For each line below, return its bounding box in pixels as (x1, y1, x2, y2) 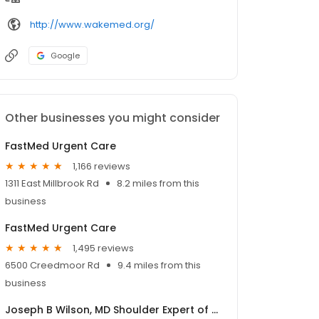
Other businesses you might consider (5, 110, 220, 127)
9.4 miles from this (117, 258, 201, 273)
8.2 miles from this (117, 177, 199, 191)
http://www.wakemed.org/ (30, 17, 155, 31)
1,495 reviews (73, 241, 134, 255)
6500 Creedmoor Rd (5, 258, 100, 273)
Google (51, 50, 80, 62)
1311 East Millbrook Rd (5, 177, 99, 191)
